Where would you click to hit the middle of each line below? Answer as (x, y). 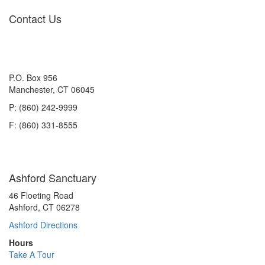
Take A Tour (32, 255)
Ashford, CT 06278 (44, 207)
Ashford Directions (43, 225)
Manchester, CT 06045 (52, 90)
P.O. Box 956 (33, 78)
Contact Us (35, 19)
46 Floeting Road (41, 195)
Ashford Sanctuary (53, 178)
